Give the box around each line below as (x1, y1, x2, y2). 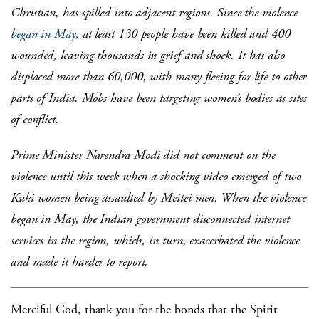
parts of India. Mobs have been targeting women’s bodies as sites (11, 90, 308, 107)
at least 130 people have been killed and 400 (78, 26, 291, 43)
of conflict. (11, 111, 59, 128)
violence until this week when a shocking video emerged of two (11, 168, 301, 185)
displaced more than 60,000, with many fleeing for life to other (11, 68, 307, 85)
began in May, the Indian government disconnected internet (11, 211, 290, 228)
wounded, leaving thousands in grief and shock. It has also (11, 47, 285, 64)
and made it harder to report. (11, 253, 149, 271)
